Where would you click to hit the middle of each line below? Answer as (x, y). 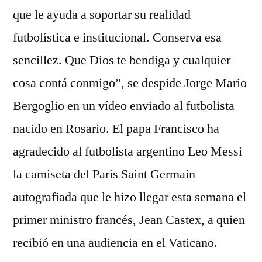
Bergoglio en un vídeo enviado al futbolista (124, 106)
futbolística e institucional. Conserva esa (117, 37)
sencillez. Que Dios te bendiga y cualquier (122, 60)
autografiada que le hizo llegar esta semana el (130, 197)
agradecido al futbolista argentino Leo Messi (127, 151)
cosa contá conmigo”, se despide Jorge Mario (130, 83)
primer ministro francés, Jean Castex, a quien (129, 220)
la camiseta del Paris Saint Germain (104, 174)
